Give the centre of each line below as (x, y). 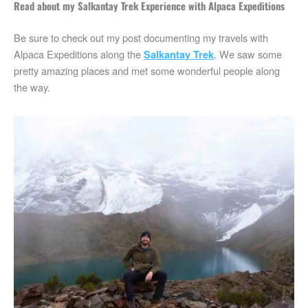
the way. (32, 87)
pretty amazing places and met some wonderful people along (147, 71)
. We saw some (248, 54)
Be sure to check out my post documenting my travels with (141, 38)
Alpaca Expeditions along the (79, 54)
